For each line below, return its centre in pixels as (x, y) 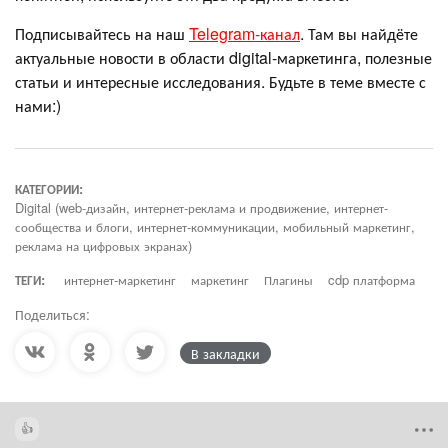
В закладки (225, 353)
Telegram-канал (244, 34)
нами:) (38, 106)
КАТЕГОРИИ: (49, 189)
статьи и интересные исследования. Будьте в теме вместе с (220, 82)
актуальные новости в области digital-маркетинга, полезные (223, 58)
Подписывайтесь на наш (102, 34)
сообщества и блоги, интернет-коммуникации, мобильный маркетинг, (215, 227)
